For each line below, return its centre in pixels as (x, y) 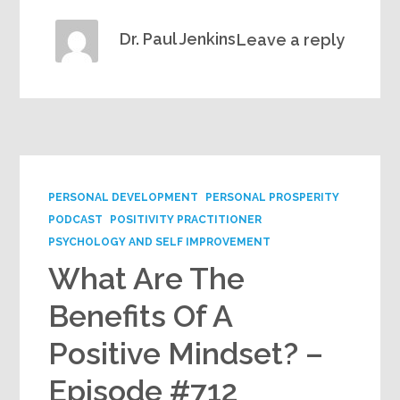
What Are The (147, 279)
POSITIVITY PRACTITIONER (186, 220)
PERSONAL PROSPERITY (273, 198)
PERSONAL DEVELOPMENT (124, 198)
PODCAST (76, 220)
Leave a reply (290, 40)
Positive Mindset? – (186, 354)
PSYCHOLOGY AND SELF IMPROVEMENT (160, 242)
